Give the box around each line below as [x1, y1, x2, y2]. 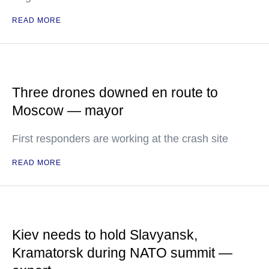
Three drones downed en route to [12, 85, 218, 100]
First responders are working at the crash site [12, 133, 228, 145]
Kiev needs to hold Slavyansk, [12, 227, 198, 243]
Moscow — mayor [12, 103, 124, 118]
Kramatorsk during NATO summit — [12, 245, 232, 261]
